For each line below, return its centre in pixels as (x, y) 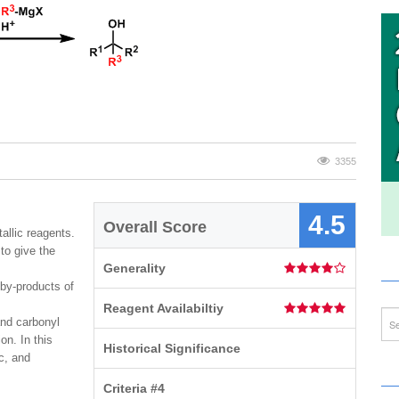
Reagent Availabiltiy (164, 308)
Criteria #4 (134, 388)
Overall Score (155, 227)
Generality (135, 268)
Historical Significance (172, 348)
